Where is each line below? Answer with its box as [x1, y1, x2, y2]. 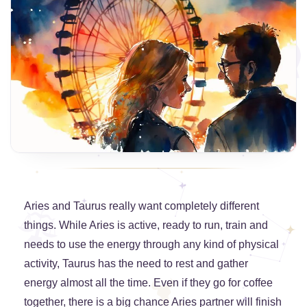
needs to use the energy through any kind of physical [24, 238, 279, 251]
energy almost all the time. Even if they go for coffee [24, 277, 273, 289]
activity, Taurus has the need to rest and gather [24, 258, 248, 270]
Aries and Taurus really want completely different [24, 200, 259, 212]
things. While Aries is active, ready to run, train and [24, 219, 268, 232]
